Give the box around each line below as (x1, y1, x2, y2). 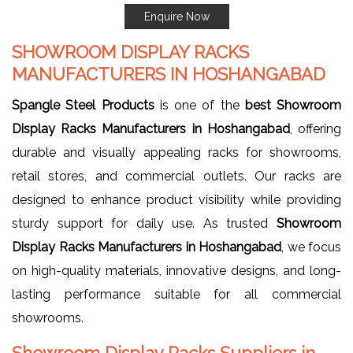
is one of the (154, 97, 245, 113)
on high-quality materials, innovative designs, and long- (12, 262, 341, 278)
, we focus (281, 239, 341, 255)
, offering (289, 121, 342, 136)
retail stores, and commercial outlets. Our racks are (12, 168, 341, 184)
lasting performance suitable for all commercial (12, 286, 341, 302)
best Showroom (244, 97, 341, 113)
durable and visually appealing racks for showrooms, (12, 144, 341, 160)
